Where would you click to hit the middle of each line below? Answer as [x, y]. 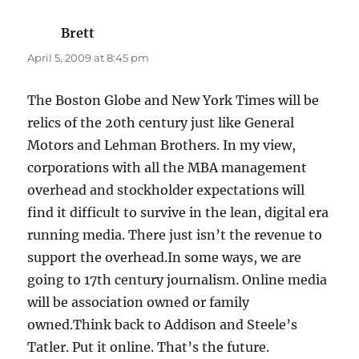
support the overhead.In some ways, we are [165, 258]
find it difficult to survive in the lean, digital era [178, 213]
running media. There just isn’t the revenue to [175, 235]
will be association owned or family [139, 303]
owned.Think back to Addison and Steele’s [163, 325]
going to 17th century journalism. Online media [177, 280]
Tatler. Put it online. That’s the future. [149, 347]
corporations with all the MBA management [167, 168]
